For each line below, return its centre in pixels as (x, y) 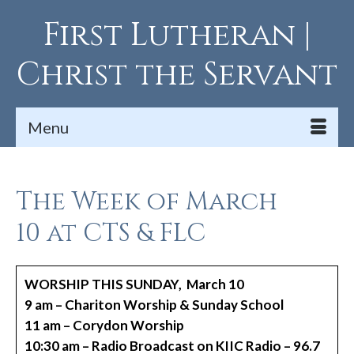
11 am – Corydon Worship (104, 325)
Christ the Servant (177, 75)
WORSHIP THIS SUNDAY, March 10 (134, 284)
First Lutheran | (177, 36)
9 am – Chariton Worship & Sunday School (154, 305)
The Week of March (147, 202)
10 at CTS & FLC (111, 233)
